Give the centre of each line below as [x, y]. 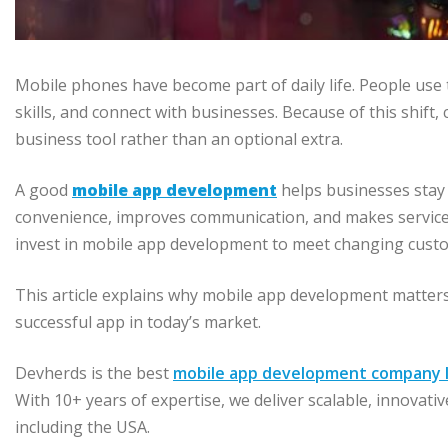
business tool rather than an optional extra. [179, 139]
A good [43, 190]
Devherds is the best [94, 373]
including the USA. [82, 427]
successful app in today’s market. [138, 322]
